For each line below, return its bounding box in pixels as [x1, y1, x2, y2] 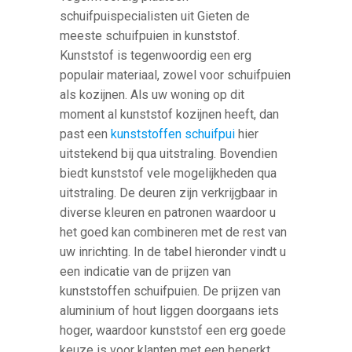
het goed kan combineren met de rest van [60, 224, 288, 240]
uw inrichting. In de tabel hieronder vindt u [60, 244, 287, 259]
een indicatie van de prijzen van [60, 263, 232, 279]
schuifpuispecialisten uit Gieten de [60, 8, 251, 24]
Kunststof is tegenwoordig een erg [60, 47, 252, 63]
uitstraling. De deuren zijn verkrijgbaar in [60, 185, 278, 200]
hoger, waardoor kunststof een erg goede [60, 322, 287, 338]
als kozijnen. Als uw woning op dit [60, 86, 245, 102]
